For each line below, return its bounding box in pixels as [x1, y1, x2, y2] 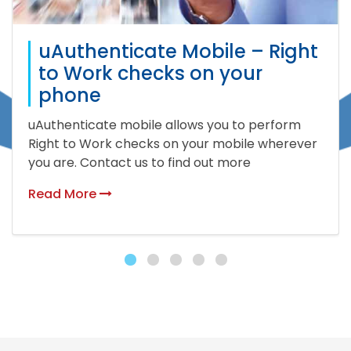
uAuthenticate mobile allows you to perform [28, 115, 301, 134]
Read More [28, 184, 100, 203]
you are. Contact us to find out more [28, 153, 251, 172]
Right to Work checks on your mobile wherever [28, 134, 317, 153]
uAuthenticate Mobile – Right [38, 38, 318, 64]
